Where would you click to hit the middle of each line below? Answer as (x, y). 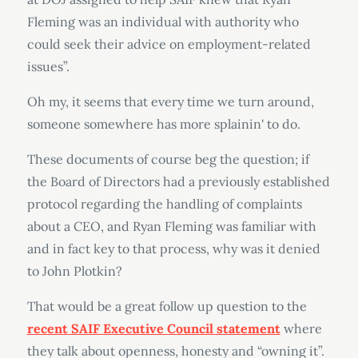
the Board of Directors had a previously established (178, 181)
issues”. (48, 66)
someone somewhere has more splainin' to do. (163, 124)
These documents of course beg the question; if (168, 159)
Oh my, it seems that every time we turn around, (170, 101)
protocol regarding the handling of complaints (164, 204)
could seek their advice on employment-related (169, 44)
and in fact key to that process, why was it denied (173, 249)
